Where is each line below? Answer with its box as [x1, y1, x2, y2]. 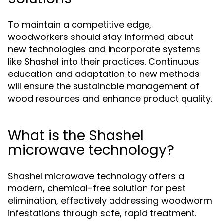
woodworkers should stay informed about [8, 31, 194, 43]
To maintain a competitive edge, [8, 18, 151, 31]
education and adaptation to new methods [8, 68, 200, 80]
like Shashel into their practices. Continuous [8, 55, 199, 68]
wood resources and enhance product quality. [8, 92, 212, 105]
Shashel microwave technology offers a [8, 170, 184, 182]
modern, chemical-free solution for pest [8, 182, 185, 194]
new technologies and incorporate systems [8, 43, 200, 55]
